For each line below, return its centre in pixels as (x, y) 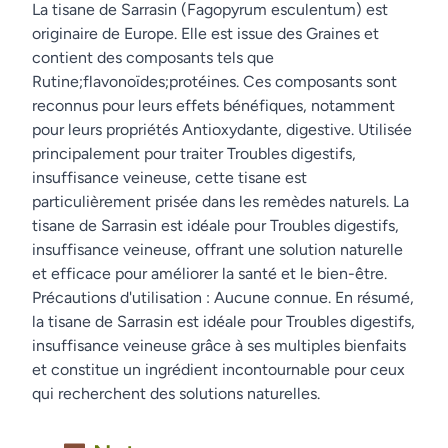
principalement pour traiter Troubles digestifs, (194, 153)
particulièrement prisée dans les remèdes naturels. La (220, 201)
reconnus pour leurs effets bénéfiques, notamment (213, 105)
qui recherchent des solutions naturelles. (176, 393)
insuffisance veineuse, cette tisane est (169, 177)
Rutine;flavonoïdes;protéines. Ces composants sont (214, 81)
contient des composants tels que (153, 57)
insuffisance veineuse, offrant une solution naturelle (217, 249)
